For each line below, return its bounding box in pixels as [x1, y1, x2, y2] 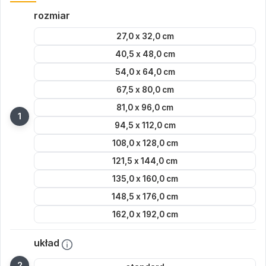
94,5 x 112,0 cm [114, 121, 176, 130]
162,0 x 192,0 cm [112, 210, 178, 219]
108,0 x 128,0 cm [112, 138, 178, 148]
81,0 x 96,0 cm [116, 103, 173, 112]
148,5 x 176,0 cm [112, 192, 178, 201]
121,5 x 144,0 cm [112, 156, 178, 166]
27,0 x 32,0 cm [116, 31, 174, 41]
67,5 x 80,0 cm [116, 85, 174, 94]
